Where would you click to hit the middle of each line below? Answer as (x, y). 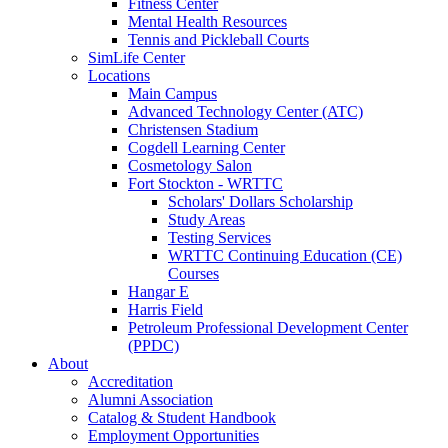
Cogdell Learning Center (206, 147)
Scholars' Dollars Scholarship (260, 201)
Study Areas (206, 219)
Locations (119, 75)
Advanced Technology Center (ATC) (245, 111)
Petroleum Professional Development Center (268, 327)
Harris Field (165, 309)
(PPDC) (153, 345)
